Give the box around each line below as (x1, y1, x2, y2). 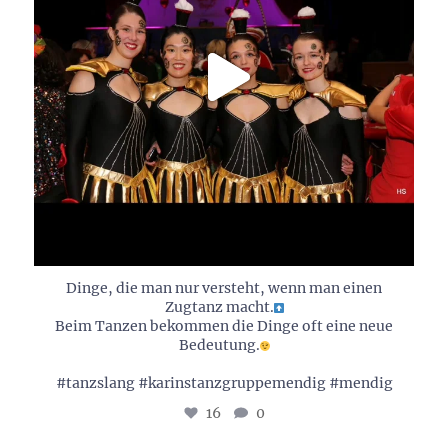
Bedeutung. (178, 336, 260, 355)
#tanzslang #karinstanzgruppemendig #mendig (55, 374, 393, 393)
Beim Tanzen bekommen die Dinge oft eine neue (55, 317, 393, 336)
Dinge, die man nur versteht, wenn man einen (66, 279, 382, 298)
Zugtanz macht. (164, 298, 274, 317)
